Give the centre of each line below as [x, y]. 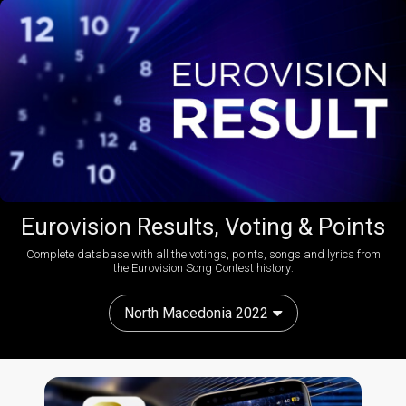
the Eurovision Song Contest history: [203, 268]
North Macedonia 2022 [196, 314]
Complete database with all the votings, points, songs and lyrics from [203, 255]
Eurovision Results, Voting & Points [203, 227]
